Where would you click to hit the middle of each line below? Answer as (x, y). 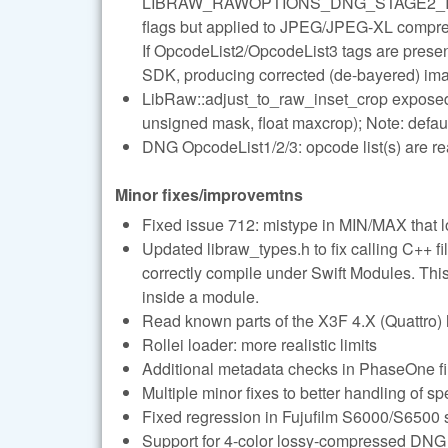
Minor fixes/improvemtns (209, 194)
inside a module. (200, 297)
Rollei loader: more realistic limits (259, 345)
